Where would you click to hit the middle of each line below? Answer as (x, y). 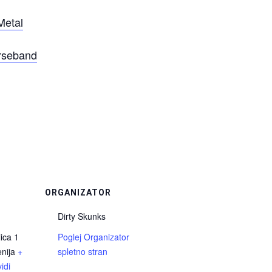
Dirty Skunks (82, 216)
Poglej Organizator (93, 237)
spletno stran (83, 252)
